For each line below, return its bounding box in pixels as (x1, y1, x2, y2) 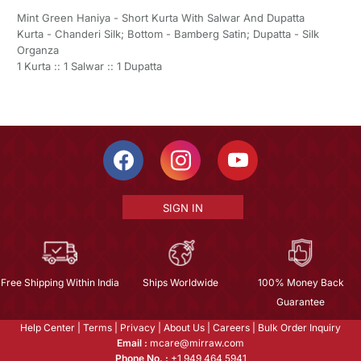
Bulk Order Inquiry (258, 321, 341, 334)
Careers (213, 321, 250, 334)
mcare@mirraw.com (147, 336, 244, 349)
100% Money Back (257, 276, 344, 288)
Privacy (120, 321, 156, 334)
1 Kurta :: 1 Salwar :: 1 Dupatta (16, 59, 162, 73)
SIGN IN (162, 201, 203, 214)
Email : (117, 336, 147, 349)
